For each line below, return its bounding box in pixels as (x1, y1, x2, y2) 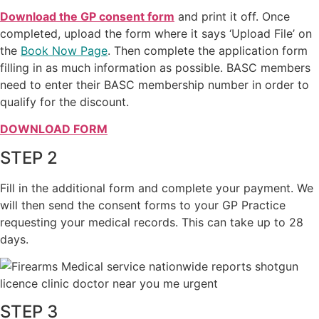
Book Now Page (21, 43, 108, 58)
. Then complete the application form (108, 43, 308, 58)
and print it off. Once (174, 9, 290, 23)
